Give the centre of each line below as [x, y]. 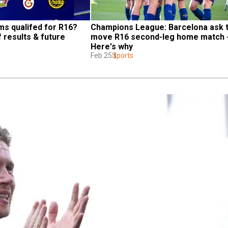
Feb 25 [101, 55]
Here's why [112, 46]
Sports [123, 55]
